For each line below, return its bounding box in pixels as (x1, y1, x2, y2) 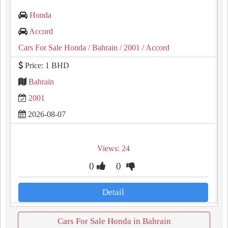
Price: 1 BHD (23, 61, 69, 70)
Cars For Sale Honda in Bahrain (57, 216, 171, 226)
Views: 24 (97, 144, 130, 153)
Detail (102, 187, 124, 197)
